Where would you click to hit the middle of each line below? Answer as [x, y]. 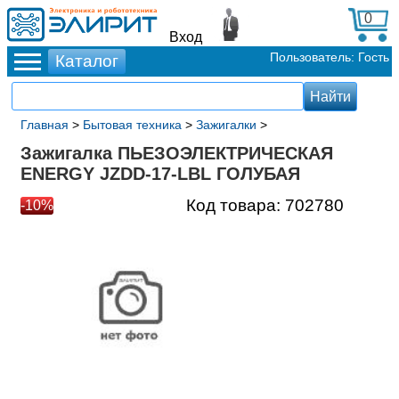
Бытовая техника [132, 125]
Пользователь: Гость [330, 57]
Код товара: [236, 205]
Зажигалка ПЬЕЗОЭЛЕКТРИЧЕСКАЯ [177, 154]
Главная [45, 125]
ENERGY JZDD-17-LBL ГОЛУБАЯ [160, 174]
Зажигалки [226, 125]
